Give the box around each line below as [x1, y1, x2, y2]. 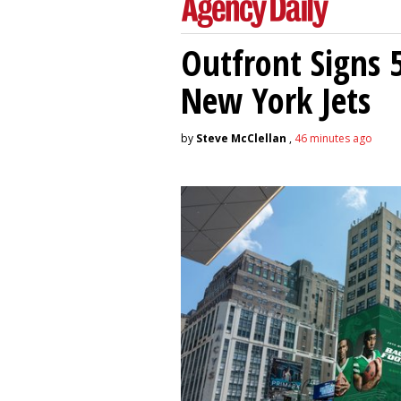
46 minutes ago [294, 130, 372, 146]
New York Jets [181, 75, 371, 124]
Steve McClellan [196, 130, 286, 146]
